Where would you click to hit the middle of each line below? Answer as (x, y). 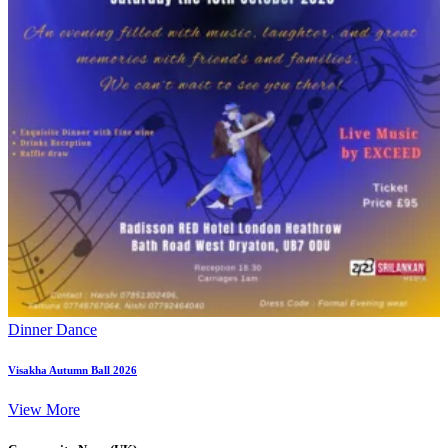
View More (44, 410)
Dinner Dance (52, 330)
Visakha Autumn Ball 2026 (72, 370)
